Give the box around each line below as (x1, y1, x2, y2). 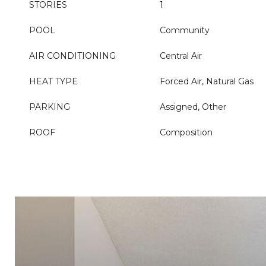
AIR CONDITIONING (29, 50, 116, 61)
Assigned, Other (160, 102, 226, 112)
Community (160, 25, 210, 36)
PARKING (29, 102, 70, 112)
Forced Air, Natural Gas (160, 76, 254, 87)
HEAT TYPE (29, 76, 78, 87)
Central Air (160, 50, 202, 61)
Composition (160, 127, 213, 138)
